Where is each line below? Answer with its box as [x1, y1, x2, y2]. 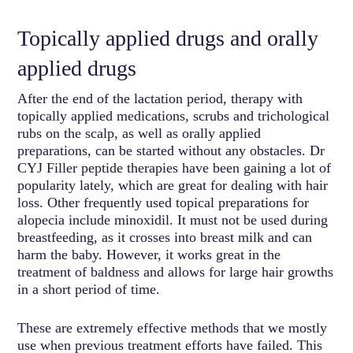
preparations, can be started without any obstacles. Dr [17, 142, 325, 158]
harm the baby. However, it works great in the [17, 246, 281, 262]
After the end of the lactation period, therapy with [17, 90, 303, 106]
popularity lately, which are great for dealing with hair [17, 176, 329, 193]
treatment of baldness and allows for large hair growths [17, 263, 334, 280]
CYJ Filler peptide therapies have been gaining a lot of [17, 159, 332, 176]
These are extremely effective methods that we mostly [17, 319, 328, 336]
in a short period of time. [17, 281, 161, 297]
